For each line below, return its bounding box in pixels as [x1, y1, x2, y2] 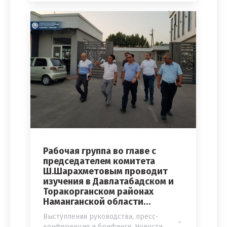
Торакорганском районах [43, 186, 154, 198]
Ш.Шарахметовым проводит [43, 166, 168, 177]
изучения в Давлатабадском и [43, 176, 174, 187]
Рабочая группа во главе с [43, 145, 156, 157]
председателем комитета [43, 156, 155, 167]
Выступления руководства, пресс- [43, 212, 159, 221]
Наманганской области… [43, 196, 151, 208]
